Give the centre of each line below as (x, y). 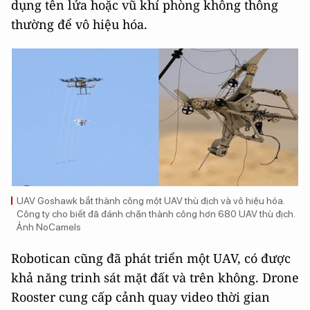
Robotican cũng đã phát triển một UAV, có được (151, 258)
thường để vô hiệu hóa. (79, 24)
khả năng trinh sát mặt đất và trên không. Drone (155, 277)
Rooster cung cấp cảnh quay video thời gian (140, 297)
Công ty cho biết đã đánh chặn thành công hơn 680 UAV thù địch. (156, 214)
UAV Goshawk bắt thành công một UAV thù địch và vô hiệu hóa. (151, 201)
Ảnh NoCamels (49, 227)
